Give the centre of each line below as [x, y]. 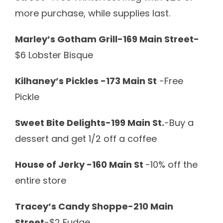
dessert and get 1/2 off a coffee [86, 138]
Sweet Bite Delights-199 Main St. [90, 122]
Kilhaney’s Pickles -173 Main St [86, 81]
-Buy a [179, 122]
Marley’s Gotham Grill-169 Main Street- [107, 39]
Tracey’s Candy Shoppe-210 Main [94, 206]
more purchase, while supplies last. [93, 13]
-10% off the [171, 164]
